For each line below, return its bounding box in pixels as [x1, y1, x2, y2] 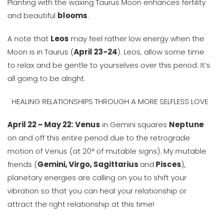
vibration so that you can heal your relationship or [7, 186, 187, 196]
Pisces [154, 159, 181, 169]
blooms [57, 10, 87, 21]
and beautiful [7, 10, 57, 21]
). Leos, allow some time [117, 47, 204, 57]
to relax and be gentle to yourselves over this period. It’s [7, 60, 210, 70]
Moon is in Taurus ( [7, 47, 74, 57]
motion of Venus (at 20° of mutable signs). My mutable [7, 146, 206, 156]
